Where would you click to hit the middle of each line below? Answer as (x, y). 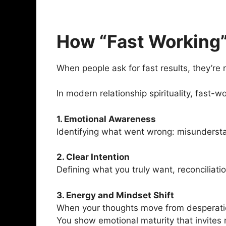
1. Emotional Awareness (106, 119)
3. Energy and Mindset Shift (115, 195)
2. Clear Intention (93, 157)
